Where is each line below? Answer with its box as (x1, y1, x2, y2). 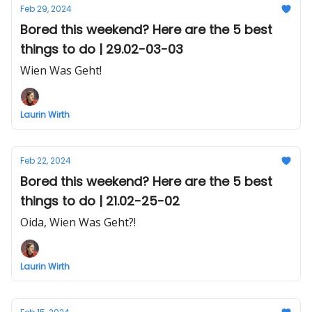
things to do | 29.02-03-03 (20, 40, 183, 58)
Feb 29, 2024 (20, 3, 72, 15)
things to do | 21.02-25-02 (20, 192, 180, 210)
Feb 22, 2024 (20, 155, 71, 166)
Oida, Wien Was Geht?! (20, 214, 136, 230)
